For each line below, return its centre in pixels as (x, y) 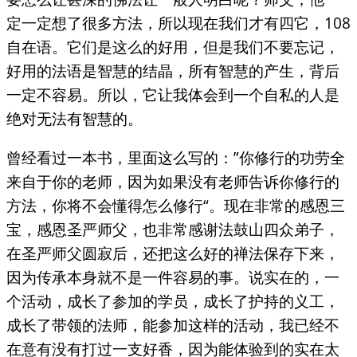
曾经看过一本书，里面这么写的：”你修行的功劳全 (176, 158)
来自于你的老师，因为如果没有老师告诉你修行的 (173, 182)
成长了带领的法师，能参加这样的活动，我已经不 (173, 325)
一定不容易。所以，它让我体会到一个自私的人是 (173, 95)
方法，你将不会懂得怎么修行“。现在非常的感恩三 (176, 206)
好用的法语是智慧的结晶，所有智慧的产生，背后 (173, 71)
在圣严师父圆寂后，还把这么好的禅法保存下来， (173, 253)
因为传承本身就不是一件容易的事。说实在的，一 (173, 277)
